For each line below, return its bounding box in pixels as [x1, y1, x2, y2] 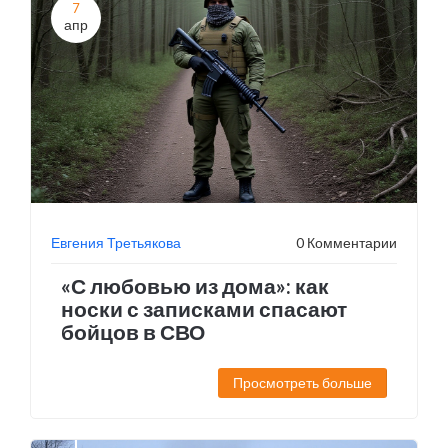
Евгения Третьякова [51, 234, 181, 251]
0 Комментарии [296, 234, 397, 251]
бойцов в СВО [61, 319, 205, 344]
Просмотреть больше [233, 374, 372, 391]
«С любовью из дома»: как [61, 273, 329, 298]
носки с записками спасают [61, 296, 347, 321]
